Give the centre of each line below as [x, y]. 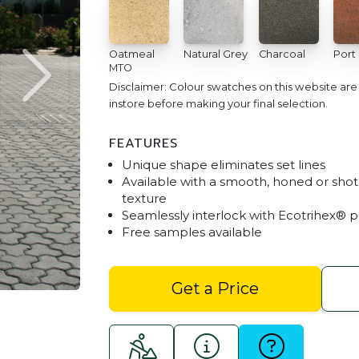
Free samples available [192, 232]
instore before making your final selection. [218, 103]
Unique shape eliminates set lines [224, 164]
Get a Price [215, 289]
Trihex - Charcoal [303, 240]
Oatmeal [132, 54]
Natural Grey [216, 54]
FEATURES [143, 143]
